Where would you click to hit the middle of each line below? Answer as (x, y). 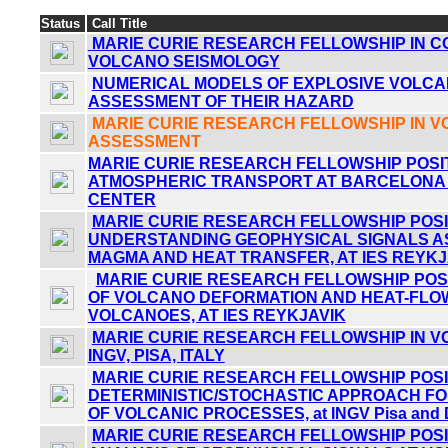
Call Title (117, 23)
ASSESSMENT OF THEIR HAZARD (220, 101)
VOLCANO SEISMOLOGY (183, 61)
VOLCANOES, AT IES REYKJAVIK (216, 315)
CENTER (121, 199)
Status (62, 23)
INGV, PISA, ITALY (156, 355)
